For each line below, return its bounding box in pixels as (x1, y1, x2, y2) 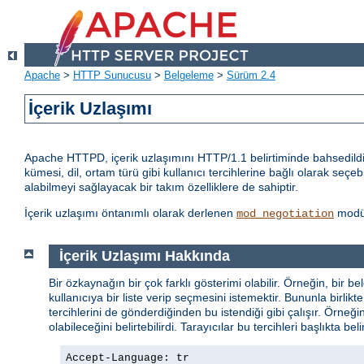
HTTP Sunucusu (73, 69, 151, 82)
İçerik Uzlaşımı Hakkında (58, 248, 230, 265)
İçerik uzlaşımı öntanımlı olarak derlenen (24, 206, 236, 220)
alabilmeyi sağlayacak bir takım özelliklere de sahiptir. (24, 180, 298, 194)
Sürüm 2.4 (227, 69, 275, 82)
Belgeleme (164, 69, 214, 82)
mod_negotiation (236, 207, 334, 221)
